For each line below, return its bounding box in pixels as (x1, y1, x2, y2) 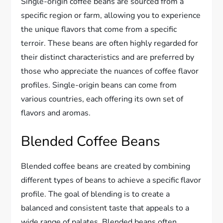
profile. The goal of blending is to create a (21, 188, 170, 200)
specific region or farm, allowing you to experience (21, 9, 201, 21)
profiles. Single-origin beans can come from (21, 79, 177, 91)
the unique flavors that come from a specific (21, 23, 177, 35)
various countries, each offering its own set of (21, 93, 184, 105)
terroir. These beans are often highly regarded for (21, 37, 199, 49)
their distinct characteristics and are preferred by (21, 51, 195, 63)
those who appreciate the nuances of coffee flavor (21, 65, 199, 77)
